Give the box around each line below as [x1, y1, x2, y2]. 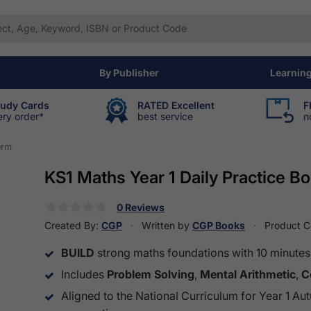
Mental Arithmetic [200, 267, 296, 282]
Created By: [44, 219, 101, 232]
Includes [61, 267, 107, 282]
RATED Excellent [137, 99, 215, 111]
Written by [139, 219, 192, 232]
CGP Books [192, 219, 245, 232]
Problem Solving [107, 267, 194, 282]
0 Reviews [117, 201, 165, 214]
